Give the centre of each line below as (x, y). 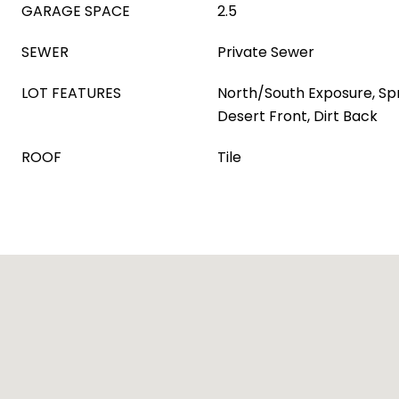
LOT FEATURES (71, 93)
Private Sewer (266, 52)
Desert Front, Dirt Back (297, 116)
